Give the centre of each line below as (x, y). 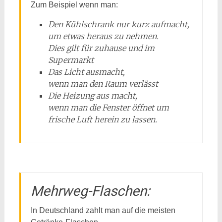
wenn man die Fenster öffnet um (108, 108)
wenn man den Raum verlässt (103, 84)
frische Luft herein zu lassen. (102, 119)
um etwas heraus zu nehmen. (103, 36)
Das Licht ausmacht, (86, 72)
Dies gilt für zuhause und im (101, 48)
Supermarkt (71, 60)
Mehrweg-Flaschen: (90, 191)
